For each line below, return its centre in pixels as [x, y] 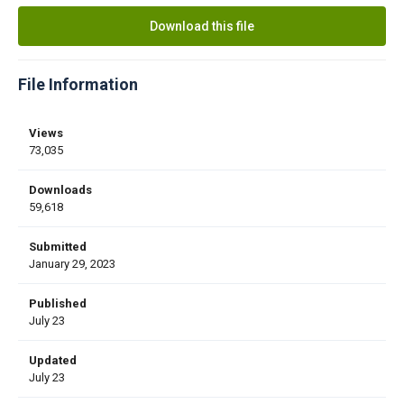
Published [58, 303]
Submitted [58, 246]
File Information [78, 84]
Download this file [202, 26]
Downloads [60, 189]
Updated [53, 360]
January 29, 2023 [72, 263]
